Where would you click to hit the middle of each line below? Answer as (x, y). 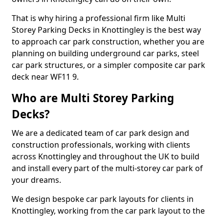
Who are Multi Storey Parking (93, 98)
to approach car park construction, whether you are (108, 42)
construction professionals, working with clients (101, 145)
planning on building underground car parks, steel (105, 53)
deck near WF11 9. (45, 77)
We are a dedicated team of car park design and (100, 133)
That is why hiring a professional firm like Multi (99, 18)
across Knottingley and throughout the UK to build (106, 156)
